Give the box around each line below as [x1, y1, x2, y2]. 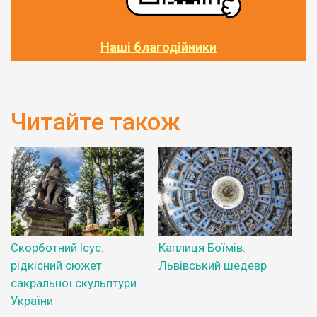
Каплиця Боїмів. [158, 241, 246, 255]
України [11, 294, 53, 309]
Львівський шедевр [158, 258, 267, 273]
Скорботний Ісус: [11, 241, 104, 255]
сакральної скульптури [11, 276, 137, 291]
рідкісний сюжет [11, 258, 102, 273]
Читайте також [11, 108, 180, 137]
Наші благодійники [100, 40, 217, 55]
